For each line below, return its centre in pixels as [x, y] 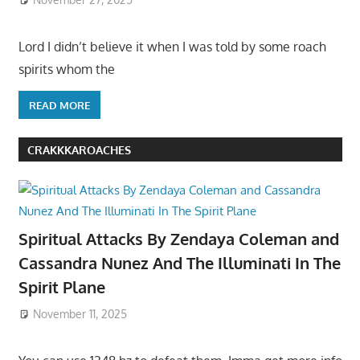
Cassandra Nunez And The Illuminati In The [179, 263]
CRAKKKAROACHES [79, 149]
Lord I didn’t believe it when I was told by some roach [172, 47]
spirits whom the [66, 70]
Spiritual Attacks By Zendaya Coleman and [178, 239]
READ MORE [59, 105]
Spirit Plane [61, 287]
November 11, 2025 [80, 313]
